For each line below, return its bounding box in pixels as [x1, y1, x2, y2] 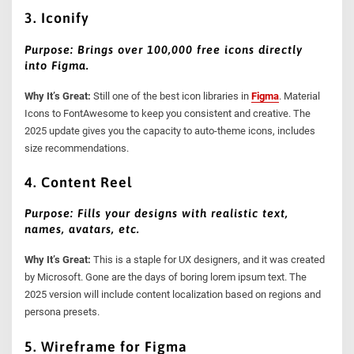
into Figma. [24, 58, 90, 72]
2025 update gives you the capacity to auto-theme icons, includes [24, 124, 316, 137]
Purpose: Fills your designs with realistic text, [24, 206, 289, 220]
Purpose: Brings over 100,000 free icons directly [24, 42, 303, 56]
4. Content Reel [24, 174, 133, 191]
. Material [279, 89, 321, 102]
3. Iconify [24, 9, 90, 27]
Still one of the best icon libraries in [91, 89, 252, 102]
